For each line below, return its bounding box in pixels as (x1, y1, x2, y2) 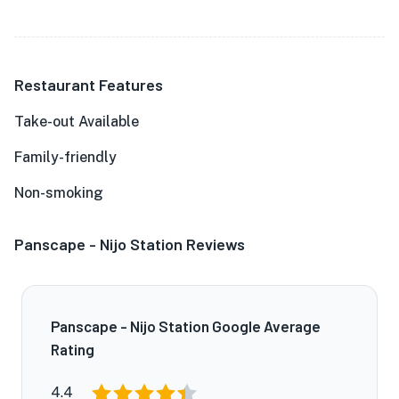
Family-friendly (14, 149, 117, 166)
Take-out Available (14, 113, 139, 130)
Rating (51, 340, 94, 358)
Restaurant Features (14, 75, 163, 94)
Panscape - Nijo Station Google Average (51, 317, 321, 335)
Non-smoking (14, 184, 103, 201)
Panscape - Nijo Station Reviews (14, 234, 245, 254)
